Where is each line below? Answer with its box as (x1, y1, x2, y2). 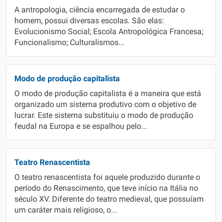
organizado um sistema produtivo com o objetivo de (14, 100, 196, 109)
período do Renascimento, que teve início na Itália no (14, 184, 198, 193)
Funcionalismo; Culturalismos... (14, 38, 124, 47)
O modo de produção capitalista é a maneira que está (14, 89, 201, 98)
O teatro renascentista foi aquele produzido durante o (14, 173, 200, 182)
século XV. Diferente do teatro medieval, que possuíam (14, 195, 204, 204)
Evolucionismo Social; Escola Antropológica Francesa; (14, 27, 203, 36)
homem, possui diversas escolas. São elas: (14, 16, 164, 25)
